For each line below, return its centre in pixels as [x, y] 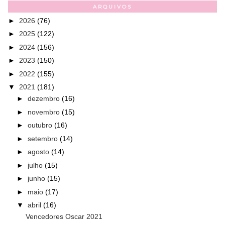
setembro [43, 138]
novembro [44, 112]
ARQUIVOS [113, 7]
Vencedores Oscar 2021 [64, 217]
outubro [41, 125]
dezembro [44, 99]
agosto [39, 152]
